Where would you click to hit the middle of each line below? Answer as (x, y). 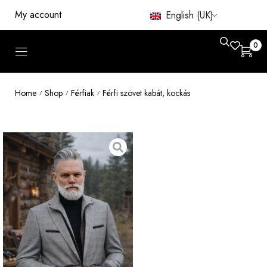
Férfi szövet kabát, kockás (146, 93)
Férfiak (83, 93)
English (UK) (188, 15)
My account (38, 15)
